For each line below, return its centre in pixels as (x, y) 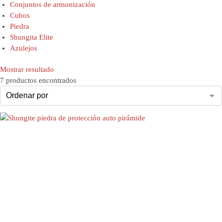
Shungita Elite (31, 37)
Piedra (20, 26)
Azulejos (24, 48)
